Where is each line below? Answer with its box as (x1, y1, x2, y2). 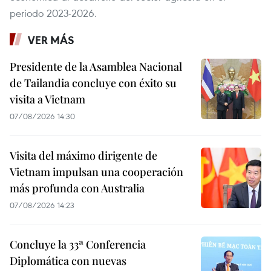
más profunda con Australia (10, 180, 145, 195)
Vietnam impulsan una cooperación (10, 164, 183, 179)
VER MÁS (28, 32, 74, 47)
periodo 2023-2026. (10, 5, 97, 20)
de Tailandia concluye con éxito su (10, 75, 177, 90)
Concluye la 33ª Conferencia (10, 237, 146, 252)
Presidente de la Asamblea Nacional (10, 59, 182, 74)
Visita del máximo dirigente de (10, 148, 157, 163)
